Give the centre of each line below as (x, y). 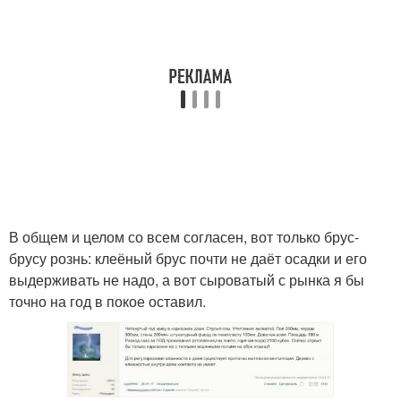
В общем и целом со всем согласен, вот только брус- (184, 237)
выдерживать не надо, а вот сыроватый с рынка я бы (187, 280)
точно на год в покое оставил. (107, 301)
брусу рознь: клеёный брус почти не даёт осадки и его (188, 258)
